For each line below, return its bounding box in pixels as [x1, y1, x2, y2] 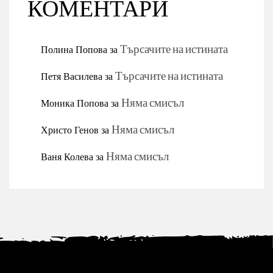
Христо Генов [41, 121, 99, 139]
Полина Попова [41, 40, 107, 58]
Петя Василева [41, 67, 102, 85]
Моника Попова [41, 94, 108, 112]
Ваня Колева [41, 147, 93, 166]
